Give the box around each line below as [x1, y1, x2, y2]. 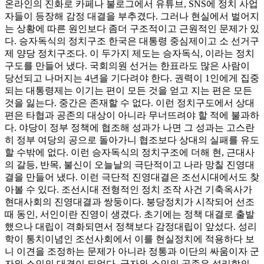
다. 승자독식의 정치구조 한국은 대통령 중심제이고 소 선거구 [5, 35, 259, 46]
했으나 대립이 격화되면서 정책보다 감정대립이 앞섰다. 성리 [5, 221, 257, 232]
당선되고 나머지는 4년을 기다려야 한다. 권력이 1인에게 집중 [5, 72, 259, 83]
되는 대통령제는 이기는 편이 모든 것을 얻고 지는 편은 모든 [5, 85, 252, 95]
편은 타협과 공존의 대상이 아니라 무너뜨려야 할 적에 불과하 [5, 110, 259, 120]
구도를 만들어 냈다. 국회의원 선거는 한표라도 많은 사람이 [5, 60, 250, 71]
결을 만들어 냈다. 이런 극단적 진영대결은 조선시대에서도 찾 [5, 171, 259, 182]
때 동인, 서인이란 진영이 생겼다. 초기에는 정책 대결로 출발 [5, 209, 255, 219]
